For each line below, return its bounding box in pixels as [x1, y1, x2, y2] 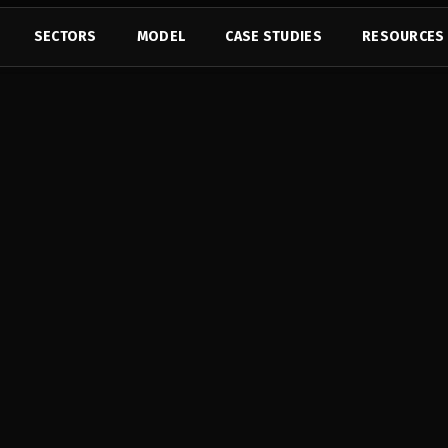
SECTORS [33, 28, 97, 45]
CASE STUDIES [225, 28, 322, 45]
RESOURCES [361, 28, 445, 45]
